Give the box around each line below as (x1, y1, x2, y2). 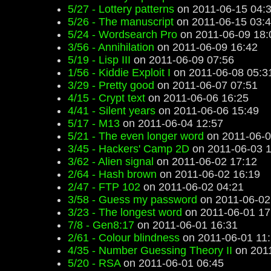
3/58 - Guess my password (68, 194, 197, 206)
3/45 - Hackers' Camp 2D (68, 143, 189, 155)
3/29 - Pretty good (68, 79, 154, 91)
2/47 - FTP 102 (68, 181, 140, 193)
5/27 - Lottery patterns (68, 3, 174, 15)
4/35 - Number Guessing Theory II (68, 244, 232, 256)
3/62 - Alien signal (68, 155, 154, 168)
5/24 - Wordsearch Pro (68, 28, 177, 41)
